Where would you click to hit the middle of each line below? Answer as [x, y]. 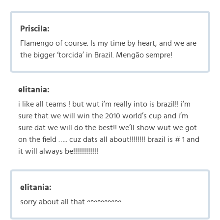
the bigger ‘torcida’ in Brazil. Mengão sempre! [96, 55]
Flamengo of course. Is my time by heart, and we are [108, 43]
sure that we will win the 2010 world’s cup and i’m [103, 116]
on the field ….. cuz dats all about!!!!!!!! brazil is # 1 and [109, 139]
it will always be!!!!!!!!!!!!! [58, 151]
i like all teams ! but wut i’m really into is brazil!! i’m [104, 104]
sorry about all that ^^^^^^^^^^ [71, 202]
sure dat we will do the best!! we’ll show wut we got [108, 128]
